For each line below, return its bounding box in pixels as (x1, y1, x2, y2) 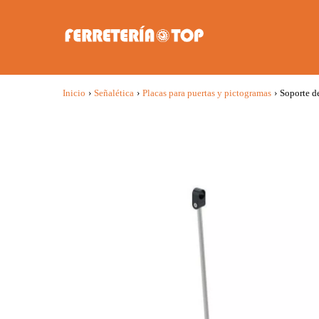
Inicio (63, 88, 85, 98)
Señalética (94, 88, 134, 98)
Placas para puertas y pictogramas (142, 88, 271, 98)
